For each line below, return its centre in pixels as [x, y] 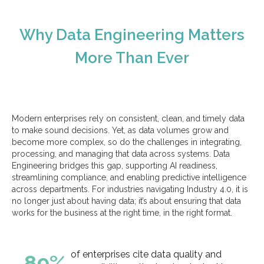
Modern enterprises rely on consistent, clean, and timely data [128, 119]
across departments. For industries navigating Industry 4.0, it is [130, 189]
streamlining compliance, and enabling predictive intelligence [129, 178]
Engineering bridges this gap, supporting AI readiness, [115, 166]
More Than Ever [132, 58]
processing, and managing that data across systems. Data [121, 154]
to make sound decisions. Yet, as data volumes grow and [120, 131]
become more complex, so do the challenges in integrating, [127, 142]
